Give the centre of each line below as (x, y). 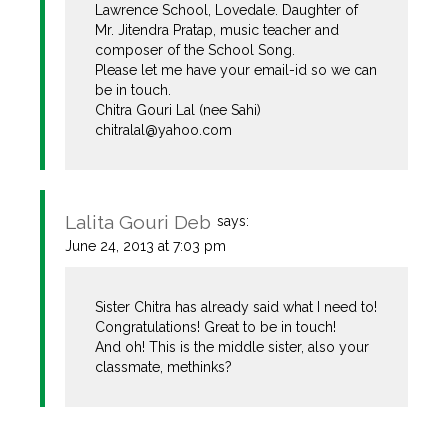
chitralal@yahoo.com (164, 129)
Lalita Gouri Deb (138, 221)
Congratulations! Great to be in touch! (216, 326)
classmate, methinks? (164, 366)
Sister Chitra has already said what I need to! (236, 306)
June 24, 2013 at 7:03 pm (145, 245)
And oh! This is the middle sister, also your (232, 346)
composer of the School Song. (195, 49)
